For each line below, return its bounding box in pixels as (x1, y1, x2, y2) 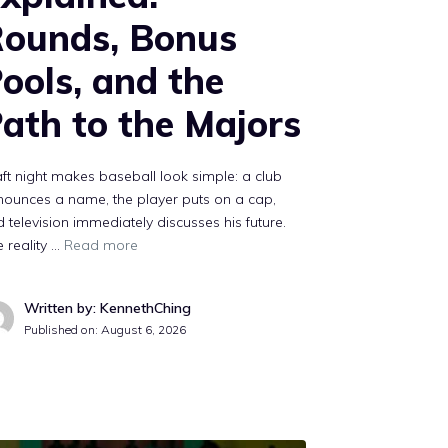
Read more (64, 236, 139, 254)
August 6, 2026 (101, 322, 187, 337)
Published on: (24, 322, 102, 337)
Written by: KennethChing (24, 299, 192, 317)
